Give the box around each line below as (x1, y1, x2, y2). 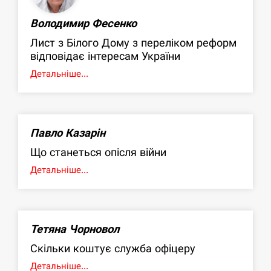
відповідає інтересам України (30, 50, 180, 63)
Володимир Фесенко (30, 17, 137, 30)
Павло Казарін (30, 126, 105, 140)
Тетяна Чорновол (30, 223, 119, 236)
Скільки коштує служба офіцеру (30, 242, 195, 255)
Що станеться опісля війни (30, 146, 166, 159)
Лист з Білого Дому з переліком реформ (30, 36, 237, 50)
